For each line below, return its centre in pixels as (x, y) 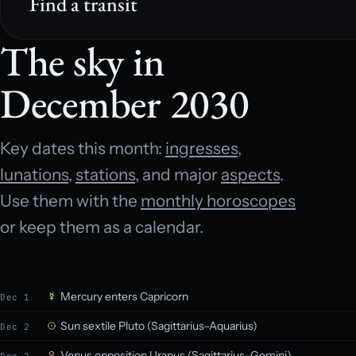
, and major (178, 174)
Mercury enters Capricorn (124, 296)
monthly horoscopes (218, 201)
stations (105, 174)
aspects (250, 174)
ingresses (201, 148)
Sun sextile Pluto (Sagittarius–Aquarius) (159, 326)
